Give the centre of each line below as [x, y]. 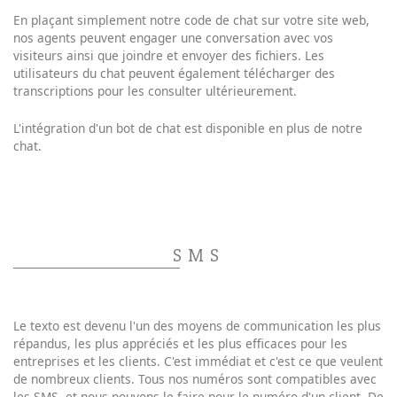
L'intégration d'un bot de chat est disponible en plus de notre [188, 128]
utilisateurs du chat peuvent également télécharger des [174, 73]
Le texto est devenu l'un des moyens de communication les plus [197, 326]
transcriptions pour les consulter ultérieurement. [155, 90]
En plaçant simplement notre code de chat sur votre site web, [191, 19]
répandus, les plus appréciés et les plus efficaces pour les [180, 344]
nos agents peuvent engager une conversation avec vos [173, 37]
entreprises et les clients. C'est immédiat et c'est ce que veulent [198, 362]
